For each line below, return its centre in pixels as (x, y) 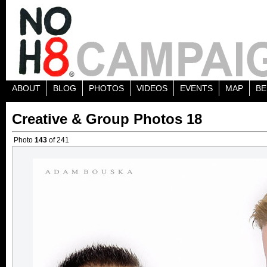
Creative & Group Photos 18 (107, 119)
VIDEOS (152, 88)
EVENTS (196, 88)
